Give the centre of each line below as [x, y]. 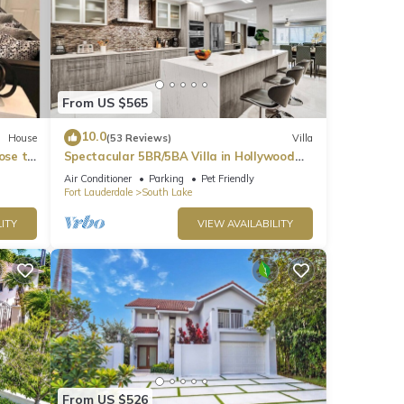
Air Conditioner [97, 179]
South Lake [166, 193]
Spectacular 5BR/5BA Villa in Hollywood [179, 156]
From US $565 [105, 102]
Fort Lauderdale [98, 193]
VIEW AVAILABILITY [245, 224]
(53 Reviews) [138, 138]
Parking [166, 179]
